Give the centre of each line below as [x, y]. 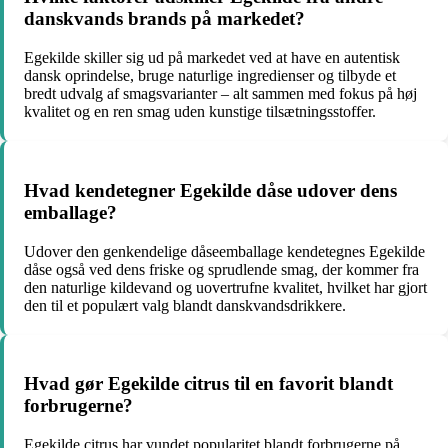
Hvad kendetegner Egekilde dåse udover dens [210, 190]
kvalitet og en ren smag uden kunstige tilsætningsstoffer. [200, 112]
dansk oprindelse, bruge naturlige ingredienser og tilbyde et [210, 76]
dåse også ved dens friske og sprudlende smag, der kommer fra [221, 269]
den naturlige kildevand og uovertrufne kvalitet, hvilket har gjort [225, 287]
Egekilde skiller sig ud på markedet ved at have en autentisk [212, 58]
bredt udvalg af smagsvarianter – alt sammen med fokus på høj [220, 94]
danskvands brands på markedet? [164, 19]
